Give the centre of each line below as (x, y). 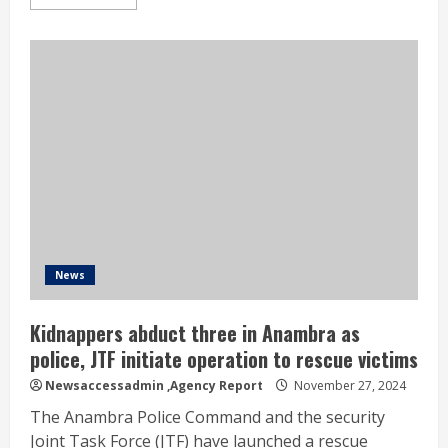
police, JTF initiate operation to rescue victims (224, 358)
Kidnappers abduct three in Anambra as (195, 332)
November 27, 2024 (348, 385)
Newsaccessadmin (104, 385)
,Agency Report (215, 385)
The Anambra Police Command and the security (207, 416)
